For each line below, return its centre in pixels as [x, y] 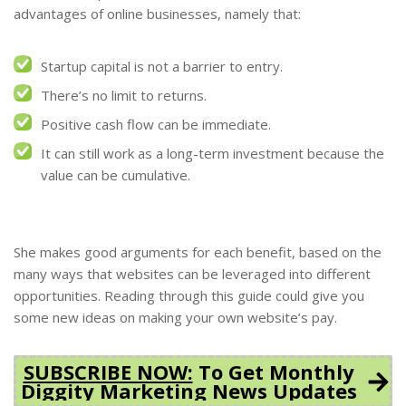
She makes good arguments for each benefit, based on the [198, 252]
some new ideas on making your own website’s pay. [175, 318]
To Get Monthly [273, 372]
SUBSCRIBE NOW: [108, 372]
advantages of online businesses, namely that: [157, 13]
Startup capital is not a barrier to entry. [162, 66]
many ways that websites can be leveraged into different [192, 274]
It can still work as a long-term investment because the [213, 153]
